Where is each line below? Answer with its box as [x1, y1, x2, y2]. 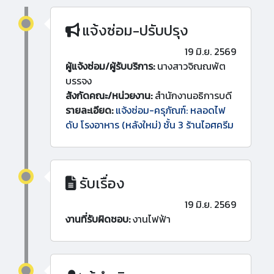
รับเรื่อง [76, 172, 125, 194]
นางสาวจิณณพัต [155, 59, 226, 74]
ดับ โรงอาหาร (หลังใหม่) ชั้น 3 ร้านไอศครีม [65, 117, 234, 133]
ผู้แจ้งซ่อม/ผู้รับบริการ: [65, 59, 155, 74]
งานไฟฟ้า [130, 212, 171, 227]
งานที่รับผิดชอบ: [65, 212, 130, 227]
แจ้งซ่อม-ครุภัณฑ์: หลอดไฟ [116, 103, 226, 118]
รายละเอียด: [65, 103, 113, 118]
